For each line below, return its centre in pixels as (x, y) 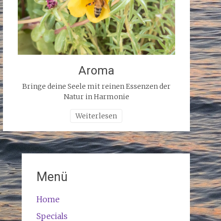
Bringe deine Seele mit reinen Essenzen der (96, 86)
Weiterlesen (96, 116)
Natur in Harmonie (96, 96)
